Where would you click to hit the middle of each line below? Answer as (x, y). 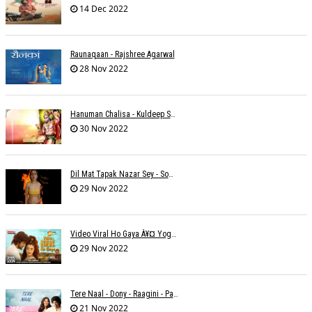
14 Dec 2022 (102, 8)
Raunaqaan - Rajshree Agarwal (122, 54)
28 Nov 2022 (102, 68)
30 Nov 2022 (102, 128)
